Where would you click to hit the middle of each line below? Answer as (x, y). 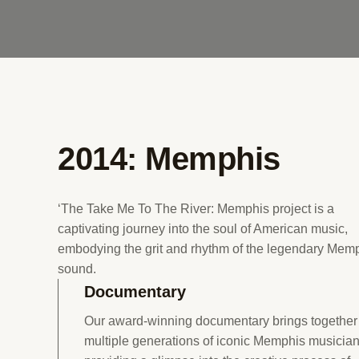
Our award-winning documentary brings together (221, 321)
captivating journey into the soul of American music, (203, 229)
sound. (77, 269)
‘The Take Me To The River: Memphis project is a (196, 209)
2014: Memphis (169, 159)
